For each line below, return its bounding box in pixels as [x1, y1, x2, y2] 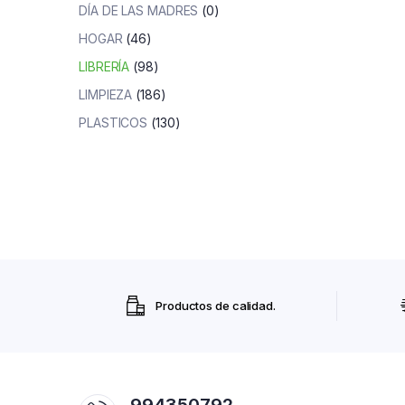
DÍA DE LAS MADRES [79, 3, 199, 18]
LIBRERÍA [79, 59, 130, 74]
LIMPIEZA [79, 87, 133, 102]
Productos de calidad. [155, 298, 276, 313]
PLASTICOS [79, 115, 148, 130]
